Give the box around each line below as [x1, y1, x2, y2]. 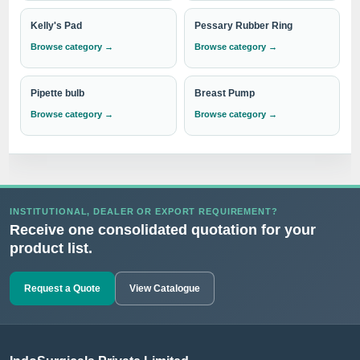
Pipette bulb [31, 88, 85, 100]
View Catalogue [129, 283, 200, 295]
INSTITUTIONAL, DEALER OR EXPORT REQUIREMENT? [10, 207, 278, 217]
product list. [10, 240, 92, 257]
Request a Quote [24, 283, 100, 295]
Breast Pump [194, 88, 255, 100]
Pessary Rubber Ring [194, 20, 292, 32]
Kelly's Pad [31, 20, 83, 32]
